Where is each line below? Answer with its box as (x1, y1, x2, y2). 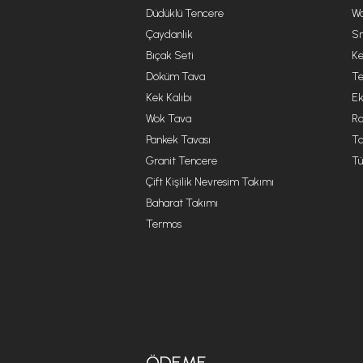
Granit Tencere (146, 154, 217, 168)
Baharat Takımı (146, 196, 218, 210)
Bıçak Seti (146, 49, 194, 62)
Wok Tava (146, 112, 191, 126)
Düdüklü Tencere (146, 6, 224, 20)
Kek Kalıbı (146, 91, 192, 105)
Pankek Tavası (146, 133, 211, 147)
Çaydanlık (146, 28, 193, 41)
